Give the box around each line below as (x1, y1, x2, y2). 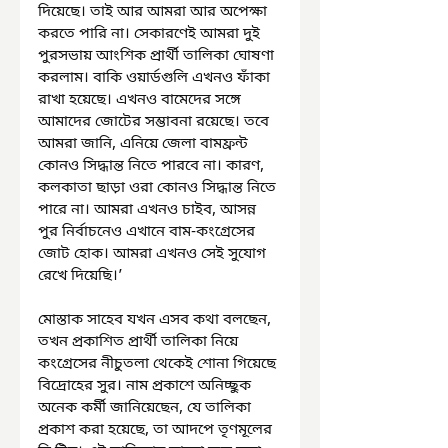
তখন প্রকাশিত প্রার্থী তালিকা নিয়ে (38, 331, 242, 352)
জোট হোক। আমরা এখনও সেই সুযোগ (38, 243, 270, 264)
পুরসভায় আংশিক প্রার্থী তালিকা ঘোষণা (38, 45, 278, 66)
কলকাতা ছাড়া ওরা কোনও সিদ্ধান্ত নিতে (38, 177, 280, 198)
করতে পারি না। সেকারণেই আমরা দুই (38, 23, 264, 44)
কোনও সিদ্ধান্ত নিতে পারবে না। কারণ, (38, 155, 268, 176)
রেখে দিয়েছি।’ (38, 265, 123, 286)
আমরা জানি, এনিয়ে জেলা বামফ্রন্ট (38, 133, 252, 154)
